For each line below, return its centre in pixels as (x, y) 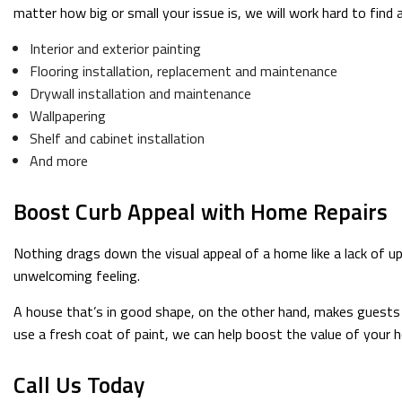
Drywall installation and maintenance (140, 93)
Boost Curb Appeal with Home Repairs (201, 212)
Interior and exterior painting (115, 48)
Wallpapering (67, 116)
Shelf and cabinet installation (117, 138)
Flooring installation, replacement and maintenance (183, 71)
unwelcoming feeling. (77, 275)
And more (58, 161)
